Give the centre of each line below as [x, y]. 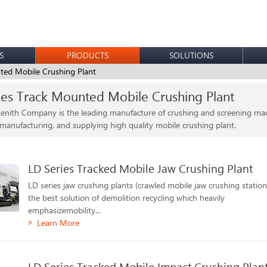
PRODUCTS [87, 55]
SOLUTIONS [191, 55]
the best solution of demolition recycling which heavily [127, 198]
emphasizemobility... [65, 210]
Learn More [58, 223]
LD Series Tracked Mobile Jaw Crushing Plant [141, 168]
